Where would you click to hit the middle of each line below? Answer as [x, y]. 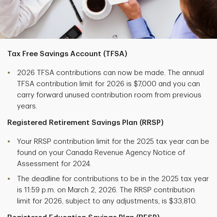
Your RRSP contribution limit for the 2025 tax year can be [113, 142]
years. [27, 107]
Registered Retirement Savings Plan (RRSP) [85, 123]
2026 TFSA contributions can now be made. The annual [110, 73]
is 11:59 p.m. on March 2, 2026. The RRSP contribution [106, 190]
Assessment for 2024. [54, 164]
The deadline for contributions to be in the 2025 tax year [113, 179]
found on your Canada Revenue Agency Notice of [101, 153]
